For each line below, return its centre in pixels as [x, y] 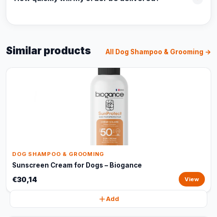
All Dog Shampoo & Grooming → [158, 52]
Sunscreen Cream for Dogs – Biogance [77, 165]
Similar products [48, 51]
